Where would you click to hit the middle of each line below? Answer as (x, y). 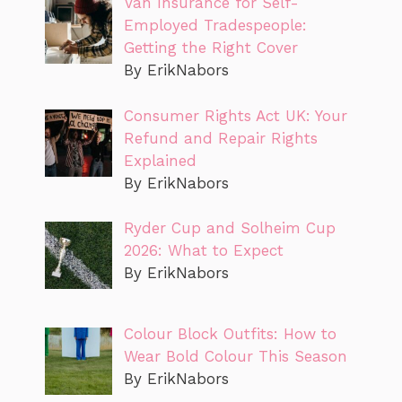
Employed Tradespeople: (215, 25)
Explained (160, 160)
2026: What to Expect (203, 250)
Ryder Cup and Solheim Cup (229, 228)
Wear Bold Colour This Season (235, 357)
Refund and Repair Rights (220, 138)
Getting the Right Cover (210, 48)
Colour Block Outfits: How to (230, 334)
